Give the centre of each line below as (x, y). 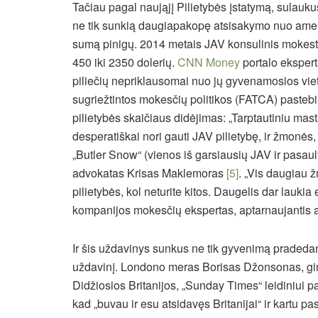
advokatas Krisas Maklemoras (149, 173)
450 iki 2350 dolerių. (125, 62)
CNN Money (209, 62)
